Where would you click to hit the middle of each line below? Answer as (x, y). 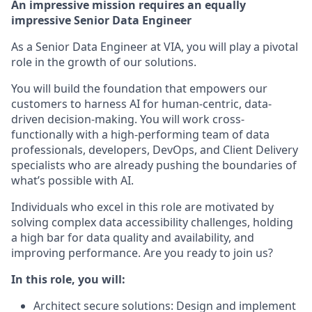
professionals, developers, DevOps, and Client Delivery (155, 149)
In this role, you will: (68, 279)
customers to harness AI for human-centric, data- (141, 103)
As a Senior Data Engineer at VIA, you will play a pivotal (155, 46)
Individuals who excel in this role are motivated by (142, 206)
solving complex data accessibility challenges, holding (152, 222)
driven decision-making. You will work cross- (128, 119)
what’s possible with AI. (72, 180)
